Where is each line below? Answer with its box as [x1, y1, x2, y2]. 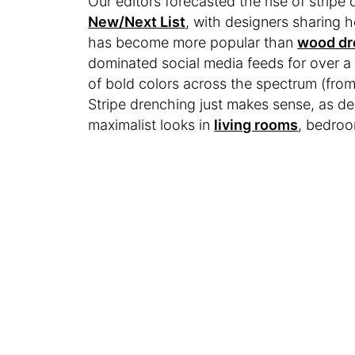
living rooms [214, 116, 299, 134]
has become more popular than [88, 34, 298, 52]
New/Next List [88, 13, 186, 31]
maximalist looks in [88, 116, 215, 134]
